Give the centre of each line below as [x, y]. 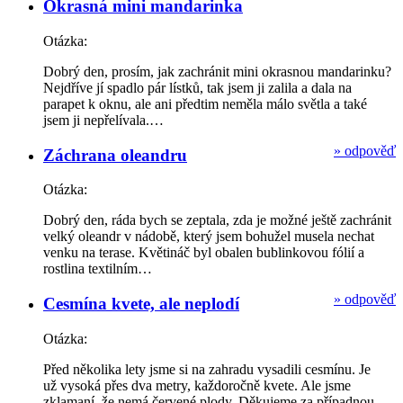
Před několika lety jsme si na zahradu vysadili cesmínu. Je [207, 369]
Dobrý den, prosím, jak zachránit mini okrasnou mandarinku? [217, 71]
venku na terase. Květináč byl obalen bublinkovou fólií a [204, 253]
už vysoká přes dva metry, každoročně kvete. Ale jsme [197, 385]
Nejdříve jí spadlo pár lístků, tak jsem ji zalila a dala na [197, 87]
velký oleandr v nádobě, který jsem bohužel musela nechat [209, 237]
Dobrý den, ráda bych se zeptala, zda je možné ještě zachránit [217, 220]
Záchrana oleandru [115, 155]
